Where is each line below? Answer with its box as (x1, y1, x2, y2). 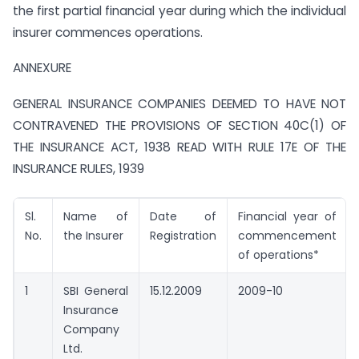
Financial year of (238, 208, 337, 224)
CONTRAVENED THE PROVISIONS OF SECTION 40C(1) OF (13, 117, 346, 135)
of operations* (238, 246, 319, 263)
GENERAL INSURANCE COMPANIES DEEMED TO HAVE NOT (13, 95, 346, 113)
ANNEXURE (13, 59, 71, 77)
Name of (63, 208, 128, 224)
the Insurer (63, 227, 123, 244)
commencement (238, 227, 337, 244)
